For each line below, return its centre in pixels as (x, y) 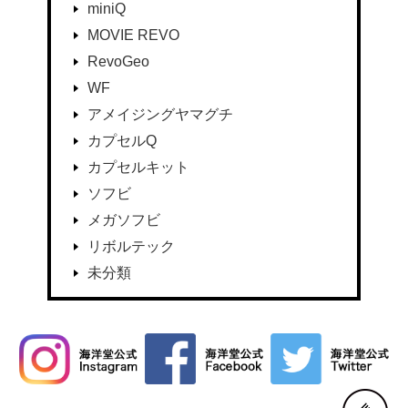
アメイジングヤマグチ (160, 115)
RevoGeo (118, 62)
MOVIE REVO (133, 36)
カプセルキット (138, 168)
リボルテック (131, 247)
